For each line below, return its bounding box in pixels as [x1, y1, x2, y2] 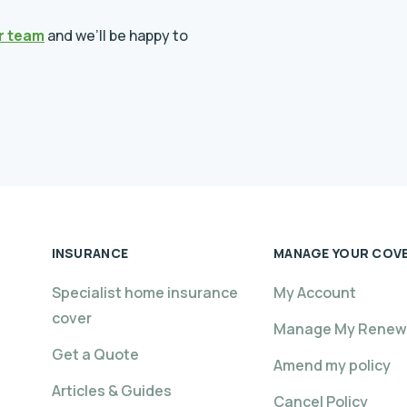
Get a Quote [51, 344, 139, 364]
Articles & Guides [51, 381, 172, 401]
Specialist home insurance [51, 283, 238, 303]
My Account [273, 283, 357, 303]
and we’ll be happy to [45, 25, 188, 45]
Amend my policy [273, 355, 392, 375]
